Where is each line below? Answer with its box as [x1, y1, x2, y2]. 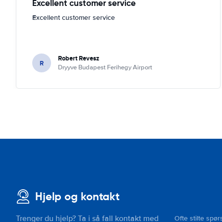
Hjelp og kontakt [35, 190, 119, 203]
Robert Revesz [58, 54, 99, 63]
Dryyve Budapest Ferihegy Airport [58, 63, 152, 71]
